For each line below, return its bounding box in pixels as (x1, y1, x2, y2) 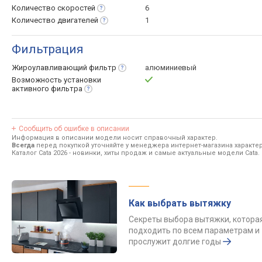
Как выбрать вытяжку (129, 198, 231, 209)
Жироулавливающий (12, 63, 89, 72)
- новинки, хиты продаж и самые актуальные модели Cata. (67, 149, 260, 157)
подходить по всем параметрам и (129, 226, 260, 235)
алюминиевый (145, 63, 196, 72)
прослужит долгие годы (129, 237, 221, 246)
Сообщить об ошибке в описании (19, 125, 129, 133)
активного (12, 84, 51, 93)
